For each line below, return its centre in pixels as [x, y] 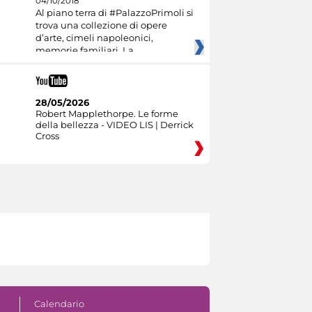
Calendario [59, 303]
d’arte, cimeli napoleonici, [94, 38]
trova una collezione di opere [101, 25]
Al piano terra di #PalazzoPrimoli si [114, 13]
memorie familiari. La [84, 50]
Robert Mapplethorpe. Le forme [107, 113]
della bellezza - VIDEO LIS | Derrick [114, 124]
